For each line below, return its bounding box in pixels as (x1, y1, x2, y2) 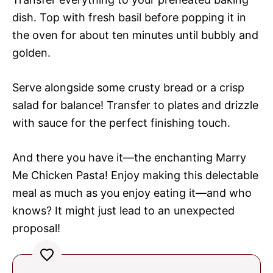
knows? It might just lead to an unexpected (12, 204, 235, 218)
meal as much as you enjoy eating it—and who (12, 186, 252, 200)
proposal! (12, 222, 60, 235)
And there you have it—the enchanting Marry (12, 151, 246, 165)
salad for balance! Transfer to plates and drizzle (12, 99, 258, 112)
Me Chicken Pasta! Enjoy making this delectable (12, 169, 258, 182)
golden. (12, 46, 51, 60)
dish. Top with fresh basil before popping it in (12, 11, 246, 24)
